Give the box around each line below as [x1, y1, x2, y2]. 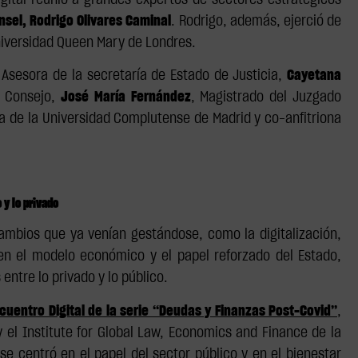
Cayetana [287, 69, 342, 84]
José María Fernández [55, 90, 191, 105]
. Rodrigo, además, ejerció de [171, 14, 342, 29]
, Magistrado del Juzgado [190, 90, 342, 105]
